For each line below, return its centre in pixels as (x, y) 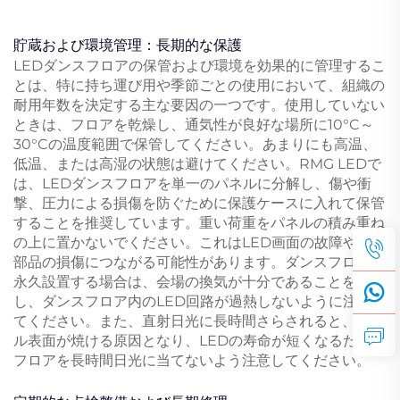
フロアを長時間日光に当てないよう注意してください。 (192, 360)
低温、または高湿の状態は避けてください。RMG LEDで (197, 163)
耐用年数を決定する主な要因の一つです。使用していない (199, 104)
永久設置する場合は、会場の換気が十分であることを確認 (199, 281)
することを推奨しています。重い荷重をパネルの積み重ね (199, 222)
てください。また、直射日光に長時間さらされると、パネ (199, 321)
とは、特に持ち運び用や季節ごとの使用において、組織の (199, 85)
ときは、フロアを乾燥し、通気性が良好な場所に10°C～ (194, 124)
